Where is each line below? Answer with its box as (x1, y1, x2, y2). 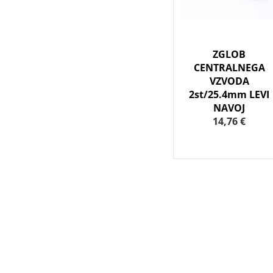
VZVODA (209, 74, 249, 88)
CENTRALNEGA (193, 61, 265, 75)
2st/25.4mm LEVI (189, 88, 270, 102)
